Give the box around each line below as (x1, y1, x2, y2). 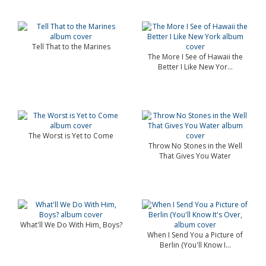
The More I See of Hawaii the (147, 52, 243, 62)
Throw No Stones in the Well (148, 141, 242, 151)
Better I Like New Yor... (157, 62, 233, 72)
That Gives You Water (159, 151, 231, 161)
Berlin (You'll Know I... (159, 240, 231, 250)
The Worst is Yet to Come (28, 131, 113, 141)
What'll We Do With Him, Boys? (20, 220, 122, 230)
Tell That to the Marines (31, 42, 110, 52)
